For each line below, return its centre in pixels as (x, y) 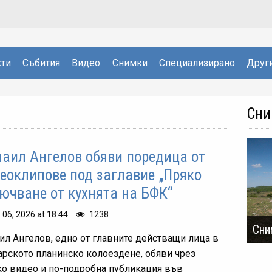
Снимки (130, 63)
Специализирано (197, 63)
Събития (42, 63)
